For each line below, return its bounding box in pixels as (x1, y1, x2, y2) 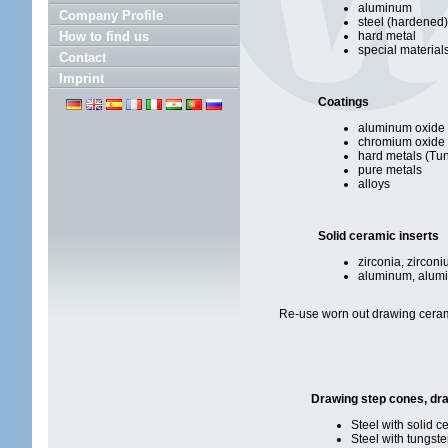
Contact (59, 50, 106, 65)
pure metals (358, 163, 422, 177)
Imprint (59, 71, 104, 86)
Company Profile (59, 8, 163, 23)
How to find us (59, 29, 149, 44)
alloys (358, 177, 390, 191)
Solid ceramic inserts (318, 229, 439, 243)
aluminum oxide (358, 121, 445, 135)
